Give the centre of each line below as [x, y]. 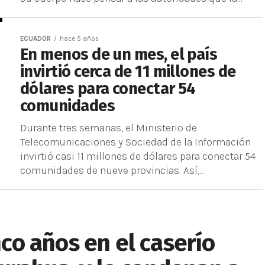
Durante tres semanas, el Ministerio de [109, 128]
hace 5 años [79, 39]
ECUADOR [35, 39]
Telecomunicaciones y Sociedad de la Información [135, 142]
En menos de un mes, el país [119, 54]
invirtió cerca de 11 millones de [128, 72]
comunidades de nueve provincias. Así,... [112, 170]
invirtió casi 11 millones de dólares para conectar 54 [138, 156]
